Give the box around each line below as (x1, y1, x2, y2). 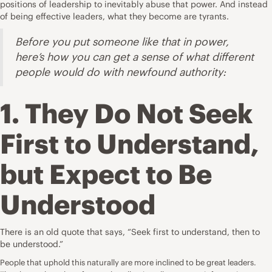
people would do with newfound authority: (15, 65, 226, 79)
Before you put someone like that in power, (15, 35, 229, 49)
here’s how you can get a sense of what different (15, 50, 254, 64)
